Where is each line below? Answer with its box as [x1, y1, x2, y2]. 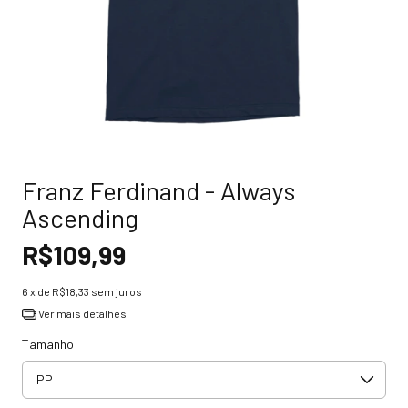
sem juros [91, 285, 142, 299]
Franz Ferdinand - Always [22, 175, 296, 207]
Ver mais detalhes [36, 307, 127, 321]
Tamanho [22, 335, 74, 352]
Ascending [22, 202, 138, 234]
